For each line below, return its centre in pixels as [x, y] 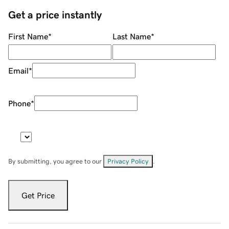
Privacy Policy [128, 162]
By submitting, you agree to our [56, 162]
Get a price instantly [55, 15]
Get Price [38, 196]
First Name [28, 37]
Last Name [131, 37]
